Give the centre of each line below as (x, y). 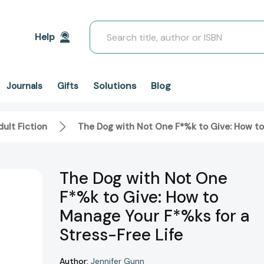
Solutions (115, 86)
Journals (24, 86)
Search (105, 27)
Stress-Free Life (121, 235)
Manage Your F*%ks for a (155, 216)
